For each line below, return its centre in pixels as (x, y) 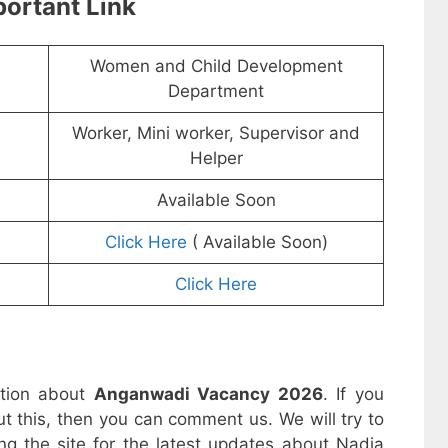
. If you (353, 393)
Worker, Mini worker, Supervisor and (216, 133)
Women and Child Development (216, 66)
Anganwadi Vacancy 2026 (208, 393)
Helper (216, 158)
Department (216, 91)
